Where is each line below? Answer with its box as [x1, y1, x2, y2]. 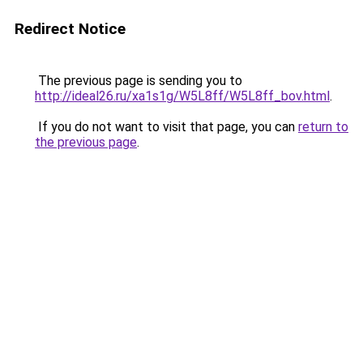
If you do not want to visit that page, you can [35, 119, 298, 135]
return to [298, 119, 348, 135]
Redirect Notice [15, 19, 126, 38]
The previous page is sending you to [35, 73, 242, 88]
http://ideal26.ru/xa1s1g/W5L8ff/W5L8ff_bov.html [35, 88, 330, 104]
